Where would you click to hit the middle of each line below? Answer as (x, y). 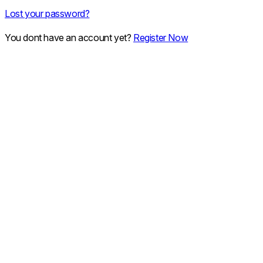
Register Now (161, 38)
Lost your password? (47, 14)
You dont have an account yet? (69, 38)
